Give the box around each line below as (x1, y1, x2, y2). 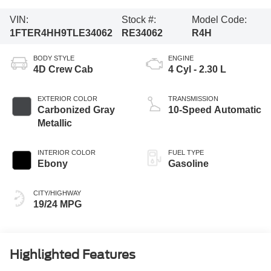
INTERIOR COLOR (37, 149, 96, 157)
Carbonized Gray (37, 105, 115, 116)
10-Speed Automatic (168, 105, 261, 116)
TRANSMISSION (168, 95, 218, 103)
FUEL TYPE (168, 149, 204, 157)
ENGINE (168, 54, 194, 62)
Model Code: (191, 14, 247, 25)
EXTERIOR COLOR (37, 95, 97, 103)
